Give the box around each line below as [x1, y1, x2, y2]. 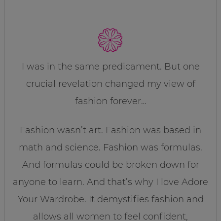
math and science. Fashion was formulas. [19, 142, 202, 153]
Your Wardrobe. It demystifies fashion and [17, 193, 204, 205]
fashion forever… [74, 95, 147, 107]
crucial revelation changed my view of [26, 78, 195, 89]
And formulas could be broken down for [22, 159, 199, 170]
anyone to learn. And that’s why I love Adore [13, 176, 208, 187]
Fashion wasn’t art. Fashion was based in [20, 124, 201, 136]
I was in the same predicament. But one [21, 61, 200, 72]
